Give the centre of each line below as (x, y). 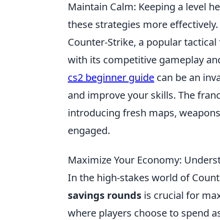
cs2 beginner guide (111, 77)
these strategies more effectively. (143, 24)
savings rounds (105, 195)
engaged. (89, 130)
